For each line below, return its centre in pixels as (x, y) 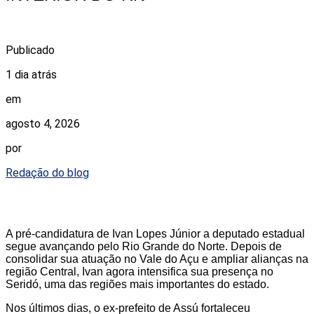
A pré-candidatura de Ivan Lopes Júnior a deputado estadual (155, 233)
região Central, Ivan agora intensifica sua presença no (139, 271)
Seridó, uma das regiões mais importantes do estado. (137, 284)
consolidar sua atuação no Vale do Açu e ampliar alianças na (157, 259)
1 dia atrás (31, 74)
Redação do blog (47, 172)
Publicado (30, 50)
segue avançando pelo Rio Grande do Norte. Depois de (144, 246)
